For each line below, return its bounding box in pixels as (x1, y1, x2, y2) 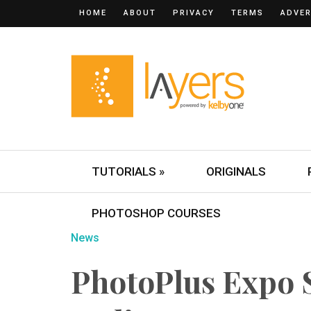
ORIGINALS (206, 165, 266, 178)
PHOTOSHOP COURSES (92, 206, 221, 220)
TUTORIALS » (92, 165, 165, 178)
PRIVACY (173, 8, 215, 17)
